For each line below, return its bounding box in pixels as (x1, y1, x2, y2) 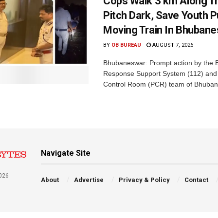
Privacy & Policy (118, 176, 170, 184)
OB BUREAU (111, 42, 141, 49)
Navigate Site (41, 148, 91, 158)
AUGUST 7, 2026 (151, 42, 193, 49)
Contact (184, 176, 209, 184)
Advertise (73, 176, 104, 184)
